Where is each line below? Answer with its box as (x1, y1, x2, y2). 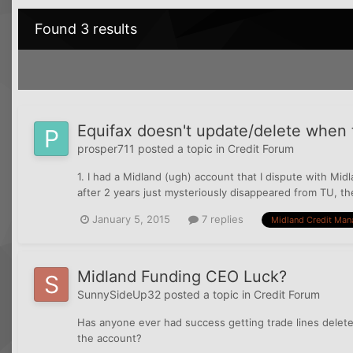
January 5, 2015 (92, 213, 170, 226)
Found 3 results (35, 20, 137, 38)
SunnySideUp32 (77, 287, 161, 301)
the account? (77, 331, 142, 344)
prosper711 (77, 142, 135, 156)
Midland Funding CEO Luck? (77, 266, 287, 286)
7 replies (199, 213, 243, 226)
